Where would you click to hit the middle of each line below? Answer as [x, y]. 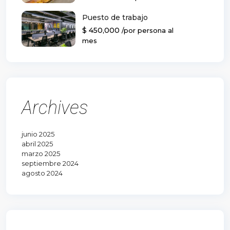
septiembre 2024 [50, 164]
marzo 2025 [41, 154]
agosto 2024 [42, 173]
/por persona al [148, 30]
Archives [55, 108]
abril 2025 [37, 144]
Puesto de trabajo [115, 17]
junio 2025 [38, 134]
